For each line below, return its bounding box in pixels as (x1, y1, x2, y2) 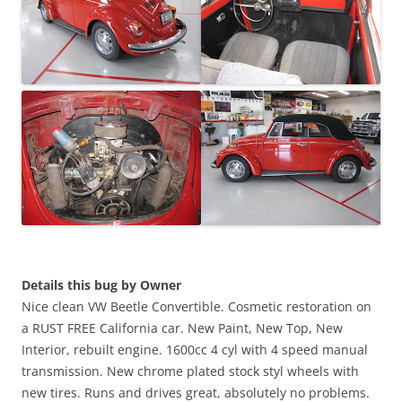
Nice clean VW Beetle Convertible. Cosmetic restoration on (22, 298, 371, 315)
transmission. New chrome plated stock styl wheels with (22, 363, 359, 380)
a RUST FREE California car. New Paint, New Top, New (22, 319, 343, 336)
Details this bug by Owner (22, 276, 181, 293)
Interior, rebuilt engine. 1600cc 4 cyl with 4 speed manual (22, 341, 368, 358)
